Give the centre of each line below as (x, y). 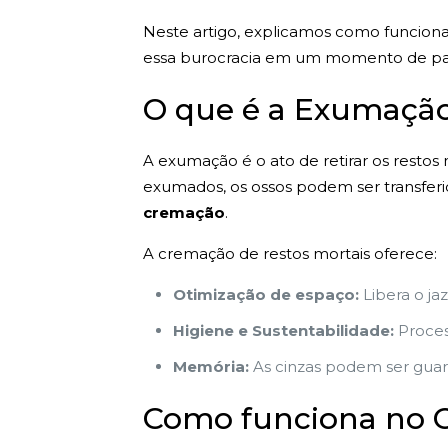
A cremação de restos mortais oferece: (289, 253)
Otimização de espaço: (265, 294)
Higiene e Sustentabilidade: (283, 330)
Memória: (210, 366)
